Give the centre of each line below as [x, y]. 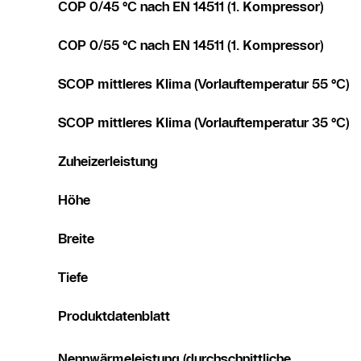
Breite [76, 238]
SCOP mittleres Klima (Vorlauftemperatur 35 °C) [204, 122]
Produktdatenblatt [114, 315]
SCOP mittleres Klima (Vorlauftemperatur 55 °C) [204, 83]
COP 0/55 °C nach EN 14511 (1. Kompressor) [191, 45]
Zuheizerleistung [108, 161]
